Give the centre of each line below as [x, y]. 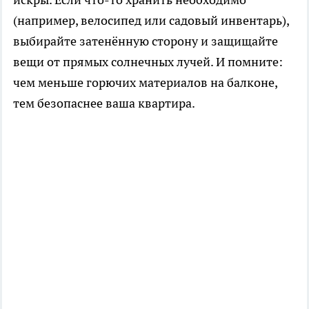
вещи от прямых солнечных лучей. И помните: [148, 61]
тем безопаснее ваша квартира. [104, 103]
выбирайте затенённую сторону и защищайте [146, 41]
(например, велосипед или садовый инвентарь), [151, 20]
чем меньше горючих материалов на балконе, [145, 82]
